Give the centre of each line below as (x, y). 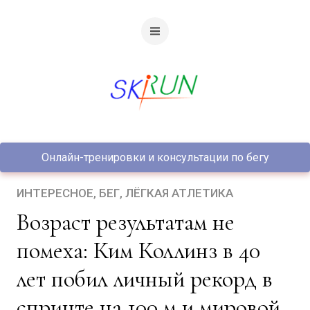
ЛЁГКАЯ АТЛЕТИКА (179, 193)
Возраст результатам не (23, 222)
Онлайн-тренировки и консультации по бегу (155, 157)
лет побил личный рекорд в (145, 279)
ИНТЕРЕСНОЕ (55, 193)
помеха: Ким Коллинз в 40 (138, 251)
